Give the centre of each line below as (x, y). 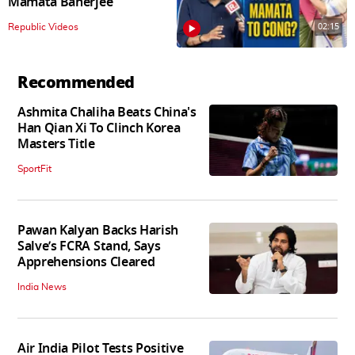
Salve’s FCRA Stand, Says (89, 246)
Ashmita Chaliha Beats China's (107, 112)
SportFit (34, 168)
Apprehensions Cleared (86, 262)
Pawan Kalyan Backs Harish (98, 230)
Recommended (76, 82)
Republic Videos (43, 27)
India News (42, 286)
